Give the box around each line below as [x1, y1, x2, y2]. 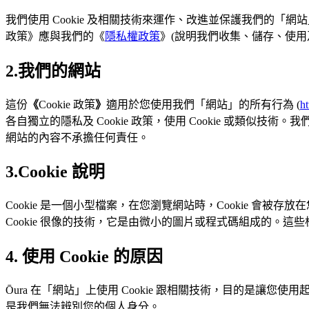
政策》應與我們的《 [6, 30, 105, 42]
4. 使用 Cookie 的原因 [6, 248, 163, 266]
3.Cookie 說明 [6, 163, 105, 181]
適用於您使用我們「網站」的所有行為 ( [106, 98, 300, 110]
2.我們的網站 [6, 61, 101, 80]
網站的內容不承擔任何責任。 [6, 131, 149, 143]
